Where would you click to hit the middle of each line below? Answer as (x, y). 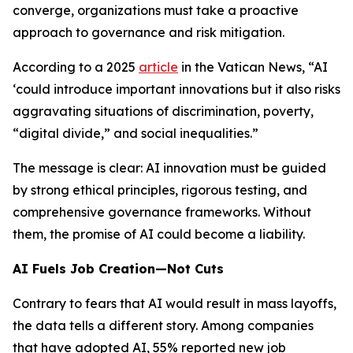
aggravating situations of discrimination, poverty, (163, 111)
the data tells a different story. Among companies (163, 325)
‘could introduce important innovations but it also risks (176, 89)
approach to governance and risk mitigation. (149, 32)
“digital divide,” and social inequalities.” (137, 133)
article (158, 67)
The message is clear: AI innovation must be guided (169, 168)
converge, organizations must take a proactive (156, 10)
